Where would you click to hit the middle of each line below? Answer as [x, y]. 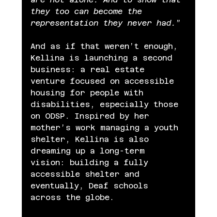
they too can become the [88, 11]
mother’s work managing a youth [107, 127]
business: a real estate [90, 69]
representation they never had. [103, 23]
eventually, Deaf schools [92, 186]
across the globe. [72, 197]
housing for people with [89, 93]
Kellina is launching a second [104, 58]
